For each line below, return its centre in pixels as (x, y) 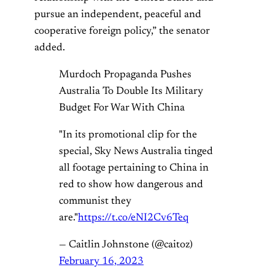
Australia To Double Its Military (131, 92)
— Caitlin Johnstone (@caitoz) (126, 245)
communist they (95, 202)
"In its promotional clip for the (128, 135)
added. (50, 48)
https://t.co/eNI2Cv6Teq (133, 218)
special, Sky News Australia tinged (136, 152)
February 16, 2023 (101, 262)
